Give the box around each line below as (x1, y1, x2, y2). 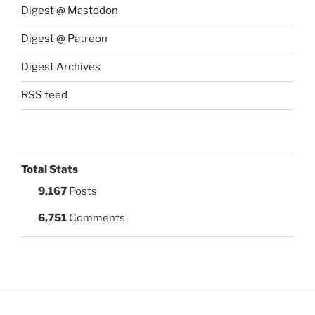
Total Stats (21, 162, 78, 176)
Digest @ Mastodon (21, 4, 118, 18)
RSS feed (21, 89, 67, 102)
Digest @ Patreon (21, 32, 108, 46)
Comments (67, 212, 125, 225)
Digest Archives (21, 60, 101, 74)
